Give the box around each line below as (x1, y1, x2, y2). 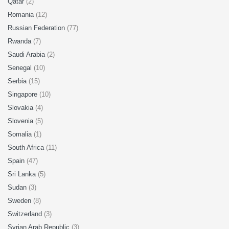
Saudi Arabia (8, 51, 47, 58)
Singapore (8, 90, 39, 98)
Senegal (8, 64, 34, 72)
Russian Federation (8, 24, 67, 32)
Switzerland (8, 210, 44, 218)
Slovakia (8, 104, 35, 111)
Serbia (8, 77, 29, 85)
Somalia (8, 130, 34, 138)
